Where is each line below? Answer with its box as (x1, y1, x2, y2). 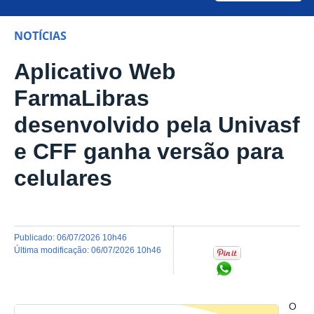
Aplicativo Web (14, 59, 176, 85)
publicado (20, 232, 53, 242)
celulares (14, 165, 112, 191)
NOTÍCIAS (14, 28, 67, 44)
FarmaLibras (14, 86, 149, 111)
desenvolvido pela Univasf (14, 112, 300, 138)
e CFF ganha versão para (14, 139, 284, 165)
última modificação (20, 245, 87, 254)
